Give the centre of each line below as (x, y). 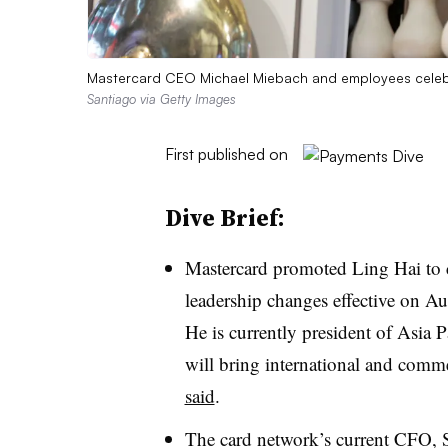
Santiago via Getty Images (161, 98)
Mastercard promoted (268, 267)
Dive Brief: (224, 217)
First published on (226, 153)
